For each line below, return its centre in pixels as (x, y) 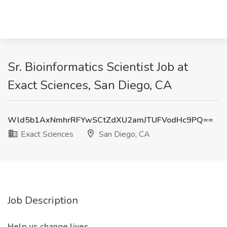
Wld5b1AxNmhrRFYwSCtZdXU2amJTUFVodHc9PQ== (110, 120)
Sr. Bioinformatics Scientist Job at (98, 67)
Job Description (43, 200)
